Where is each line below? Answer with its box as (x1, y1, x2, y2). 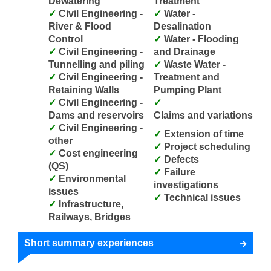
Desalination (154, 21, 211, 31)
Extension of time (164, 128, 244, 139)
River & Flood (48, 21, 111, 31)
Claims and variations (154, 109, 253, 120)
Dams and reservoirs (48, 109, 144, 120)
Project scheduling (164, 141, 250, 152)
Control (48, 33, 83, 44)
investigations (154, 179, 218, 190)
